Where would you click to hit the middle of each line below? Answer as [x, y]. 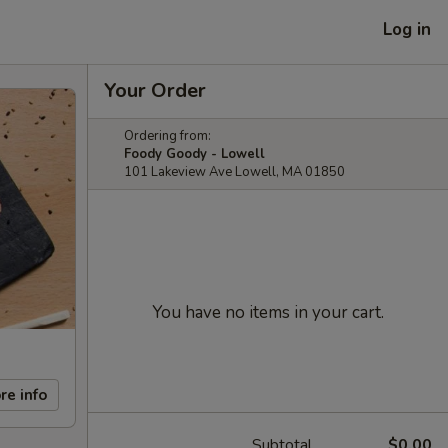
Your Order [155, 90]
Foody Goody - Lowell [194, 154]
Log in [407, 29]
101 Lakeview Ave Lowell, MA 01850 [234, 172]
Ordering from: [167, 136]
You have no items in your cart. [268, 312]
